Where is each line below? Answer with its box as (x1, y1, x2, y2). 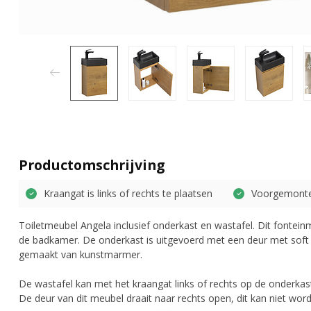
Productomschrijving (19, 155, 165, 174)
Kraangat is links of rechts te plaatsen (44, 187, 212, 201)
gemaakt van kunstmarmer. (19, 247, 142, 261)
